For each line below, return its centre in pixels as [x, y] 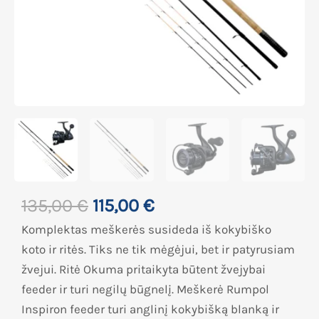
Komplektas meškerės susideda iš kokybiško [146, 230]
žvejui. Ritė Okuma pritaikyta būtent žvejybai [143, 270]
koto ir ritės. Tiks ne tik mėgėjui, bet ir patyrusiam [158, 250]
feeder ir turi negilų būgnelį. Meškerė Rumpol [145, 289]
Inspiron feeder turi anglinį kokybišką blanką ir [150, 309]
